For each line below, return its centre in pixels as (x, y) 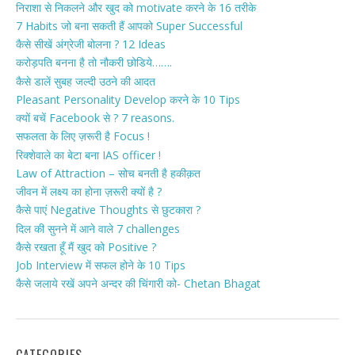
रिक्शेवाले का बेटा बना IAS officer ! (88, 155)
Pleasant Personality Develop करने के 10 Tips (128, 100)
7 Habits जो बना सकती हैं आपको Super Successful (129, 26)
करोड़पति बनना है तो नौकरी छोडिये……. (94, 63)
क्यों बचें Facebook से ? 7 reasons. (95, 118)
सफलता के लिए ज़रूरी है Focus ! (83, 136)
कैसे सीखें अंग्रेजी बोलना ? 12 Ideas (91, 44)
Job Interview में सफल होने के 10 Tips (101, 265)
